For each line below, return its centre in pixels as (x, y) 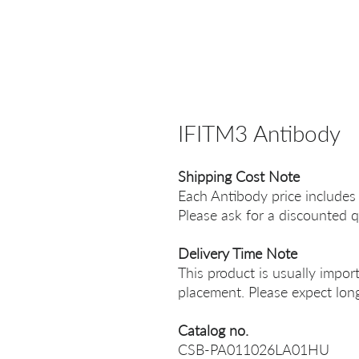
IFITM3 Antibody (259, 133)
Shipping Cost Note (239, 176)
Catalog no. (213, 330)
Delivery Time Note (238, 253)
